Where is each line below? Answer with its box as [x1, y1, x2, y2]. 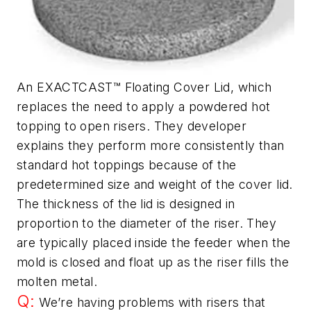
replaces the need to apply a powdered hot [17, 99, 271, 114]
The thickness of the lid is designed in [17, 196, 235, 211]
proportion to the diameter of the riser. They [17, 215, 276, 230]
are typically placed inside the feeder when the [17, 235, 291, 250]
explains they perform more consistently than [17, 137, 285, 153]
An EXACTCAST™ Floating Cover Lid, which [17, 79, 272, 94]
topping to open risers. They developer [17, 118, 247, 133]
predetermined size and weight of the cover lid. [17, 176, 293, 192]
